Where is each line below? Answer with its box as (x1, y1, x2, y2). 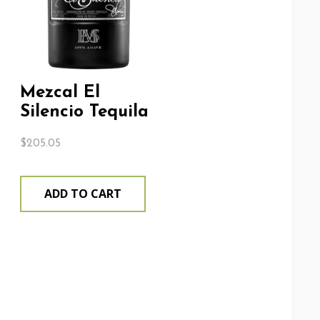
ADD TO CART (44, 185, 122, 201)
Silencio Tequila (20, 103, 149, 121)
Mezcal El (20, 84, 101, 101)
